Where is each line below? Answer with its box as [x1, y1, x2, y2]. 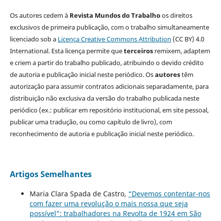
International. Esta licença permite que [9, 46, 124, 55]
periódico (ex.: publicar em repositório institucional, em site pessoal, [9, 105, 209, 114]
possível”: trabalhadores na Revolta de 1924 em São [29, 208, 201, 218]
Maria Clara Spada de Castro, [29, 188, 128, 198]
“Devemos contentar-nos [128, 188, 210, 198]
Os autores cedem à [9, 10, 70, 20]
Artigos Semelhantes [9, 168, 92, 180]
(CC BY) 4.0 [171, 34, 204, 43]
